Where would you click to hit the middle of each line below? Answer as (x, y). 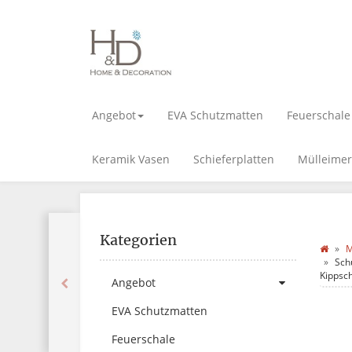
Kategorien (138, 240)
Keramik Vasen (131, 159)
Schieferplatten (234, 159)
